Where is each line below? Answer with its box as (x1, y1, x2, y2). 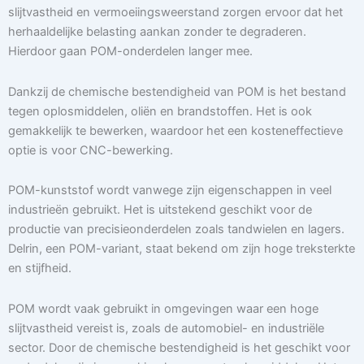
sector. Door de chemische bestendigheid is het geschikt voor (8, 340, 350, 355)
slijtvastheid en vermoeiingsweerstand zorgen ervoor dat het (8, 5, 343, 20)
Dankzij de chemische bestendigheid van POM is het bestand (8, 84, 346, 99)
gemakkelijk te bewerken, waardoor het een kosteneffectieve (8, 123, 343, 138)
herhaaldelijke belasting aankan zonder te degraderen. (8, 24, 306, 40)
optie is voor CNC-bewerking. (8, 142, 173, 158)
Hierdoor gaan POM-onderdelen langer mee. (8, 44, 253, 59)
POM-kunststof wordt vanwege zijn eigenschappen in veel (8, 183, 331, 198)
